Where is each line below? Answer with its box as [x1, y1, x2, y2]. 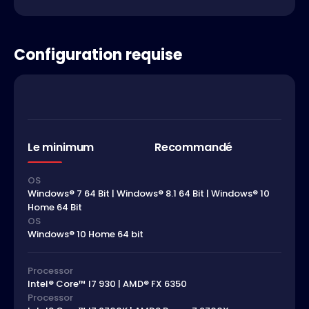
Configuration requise [14, 44, 182, 66]
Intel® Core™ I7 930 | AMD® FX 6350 [28, 277, 187, 291]
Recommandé [154, 139, 233, 155]
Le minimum [28, 139, 94, 155]
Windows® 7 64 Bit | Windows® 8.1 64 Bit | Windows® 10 [28, 187, 270, 201]
